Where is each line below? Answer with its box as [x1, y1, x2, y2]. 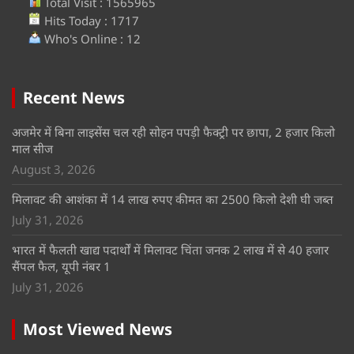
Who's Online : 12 [41, 31, 141, 47]
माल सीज [12, 141, 53, 157]
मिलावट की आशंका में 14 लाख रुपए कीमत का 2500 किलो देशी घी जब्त [12, 191, 333, 208]
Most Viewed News [23, 318, 172, 341]
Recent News [23, 87, 125, 109]
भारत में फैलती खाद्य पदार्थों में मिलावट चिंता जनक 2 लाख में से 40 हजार [12, 242, 329, 258]
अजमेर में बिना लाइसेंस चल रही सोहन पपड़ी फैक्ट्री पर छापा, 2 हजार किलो [12, 124, 335, 141]
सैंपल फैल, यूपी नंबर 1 [12, 258, 111, 275]
